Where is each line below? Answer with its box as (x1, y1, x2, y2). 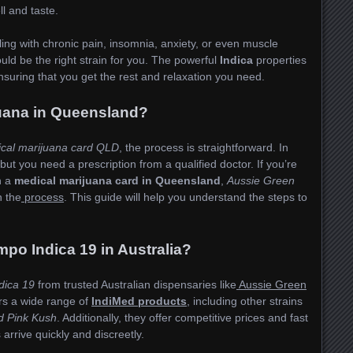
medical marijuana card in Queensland (14, 174, 221, 188)
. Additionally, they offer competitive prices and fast (57, 310, 308, 324)
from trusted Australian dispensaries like (35, 277, 236, 291)
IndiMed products (91, 294, 187, 307)
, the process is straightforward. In (119, 141, 288, 154)
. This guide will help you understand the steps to (64, 191, 307, 204)
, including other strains (187, 294, 303, 307)
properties (253, 54, 307, 67)
